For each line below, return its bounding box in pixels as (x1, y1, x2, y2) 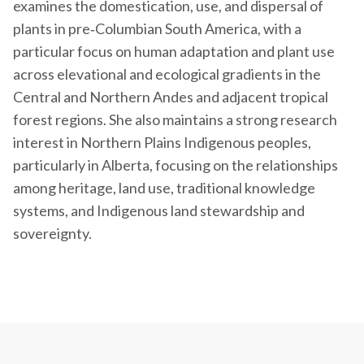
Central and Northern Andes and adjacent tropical (13, 88, 328, 106)
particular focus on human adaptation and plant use (13, 42, 335, 61)
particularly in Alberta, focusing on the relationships (13, 156, 338, 175)
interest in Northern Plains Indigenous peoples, (13, 133, 311, 152)
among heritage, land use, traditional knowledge (13, 179, 315, 197)
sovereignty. (13, 224, 92, 243)
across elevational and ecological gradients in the (13, 65, 321, 84)
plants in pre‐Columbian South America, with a (13, 19, 301, 38)
